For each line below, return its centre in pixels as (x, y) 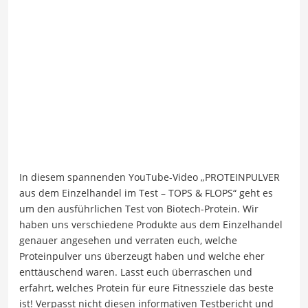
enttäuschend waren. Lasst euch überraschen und (136, 272)
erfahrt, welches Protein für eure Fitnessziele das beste (146, 287)
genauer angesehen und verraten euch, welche (128, 240)
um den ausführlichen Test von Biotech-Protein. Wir (139, 208)
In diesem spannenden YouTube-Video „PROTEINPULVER (150, 177)
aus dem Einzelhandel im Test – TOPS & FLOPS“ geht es (146, 192)
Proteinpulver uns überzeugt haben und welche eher (142, 256)
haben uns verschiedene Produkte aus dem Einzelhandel (151, 224)
